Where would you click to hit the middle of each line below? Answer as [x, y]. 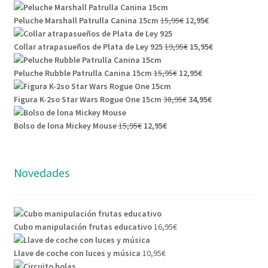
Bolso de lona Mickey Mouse [65, 126]
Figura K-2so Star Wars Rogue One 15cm [87, 100]
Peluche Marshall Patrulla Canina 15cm [86, 21]
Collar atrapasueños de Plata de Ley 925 [88, 47]
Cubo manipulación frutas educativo [83, 226]
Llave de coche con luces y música [77, 253]
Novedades [41, 173]
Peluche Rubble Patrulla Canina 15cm [83, 73]
